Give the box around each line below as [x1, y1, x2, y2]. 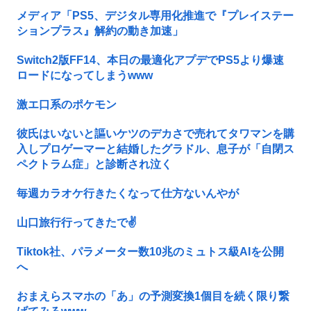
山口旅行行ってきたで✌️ [17, 216, 137, 228]
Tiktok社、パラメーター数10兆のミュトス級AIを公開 [17, 245, 284, 258]
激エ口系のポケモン [17, 98, 117, 110]
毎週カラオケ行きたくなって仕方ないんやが [17, 187, 239, 199]
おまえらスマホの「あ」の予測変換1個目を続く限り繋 [17, 289, 289, 302]
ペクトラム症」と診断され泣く [17, 158, 172, 170]
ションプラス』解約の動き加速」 [17, 24, 183, 37]
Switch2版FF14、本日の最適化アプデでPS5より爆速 [17, 53, 284, 66]
